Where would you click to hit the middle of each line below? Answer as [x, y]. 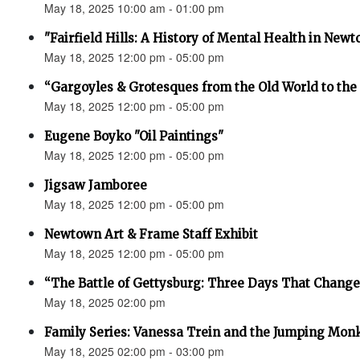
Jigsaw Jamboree [96, 185]
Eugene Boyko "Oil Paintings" [134, 136]
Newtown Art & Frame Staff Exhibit [151, 234]
